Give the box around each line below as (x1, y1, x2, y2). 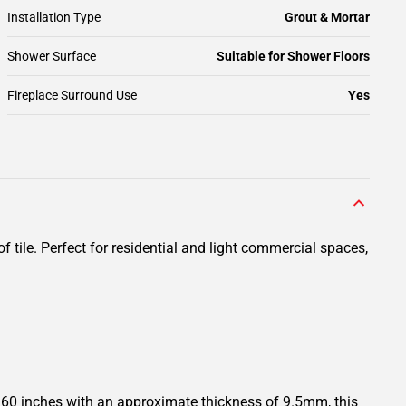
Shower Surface (7, 49, 96, 63)
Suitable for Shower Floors (217, 49, 370, 63)
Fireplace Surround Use (7, 88, 137, 102)
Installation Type (7, 10, 101, 24)
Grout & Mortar (285, 10, 370, 24)
